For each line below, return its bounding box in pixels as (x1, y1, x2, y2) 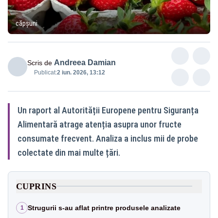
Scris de (27, 58, 52, 67)
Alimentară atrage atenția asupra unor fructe (18, 119, 182, 129)
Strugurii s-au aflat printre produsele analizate (28, 203, 181, 212)
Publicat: (34, 69, 57, 76)
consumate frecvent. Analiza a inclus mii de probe (18, 133, 198, 144)
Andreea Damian (54, 58, 116, 67)
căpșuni (16, 19, 37, 27)
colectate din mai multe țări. (18, 147, 120, 158)
